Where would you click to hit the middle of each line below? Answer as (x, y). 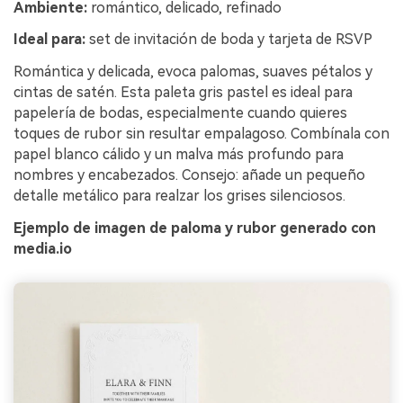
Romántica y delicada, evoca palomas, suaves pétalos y (193, 72)
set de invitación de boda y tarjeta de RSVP (229, 40)
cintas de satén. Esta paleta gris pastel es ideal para (183, 93)
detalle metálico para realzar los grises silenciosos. (179, 196)
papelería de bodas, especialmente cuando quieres (180, 113)
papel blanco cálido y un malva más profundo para (179, 155)
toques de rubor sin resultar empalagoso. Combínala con (201, 134)
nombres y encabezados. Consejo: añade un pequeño (189, 175)
